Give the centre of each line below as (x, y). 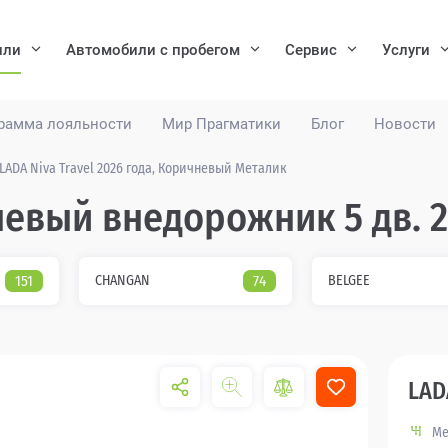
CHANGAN (122, 280)
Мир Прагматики (221, 124)
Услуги (406, 49)
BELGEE (349, 280)
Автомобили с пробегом (153, 49)
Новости (405, 124)
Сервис (311, 49)
